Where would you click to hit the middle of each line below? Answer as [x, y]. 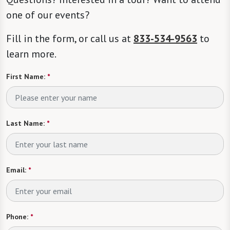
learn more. [31, 54]
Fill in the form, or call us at [70, 39]
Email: [16, 170]
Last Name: [25, 123]
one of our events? [49, 15]
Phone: [17, 217]
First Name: [26, 77]
